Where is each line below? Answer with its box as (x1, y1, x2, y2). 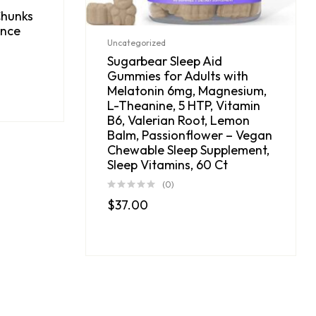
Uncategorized (107, 37, 166, 48)
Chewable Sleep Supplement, (107, 141, 269, 158)
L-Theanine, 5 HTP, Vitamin (107, 97, 260, 114)
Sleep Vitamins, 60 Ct (107, 156, 228, 173)
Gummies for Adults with (107, 67, 248, 84)
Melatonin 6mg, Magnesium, (107, 82, 267, 99)
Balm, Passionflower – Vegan (107, 126, 272, 143)
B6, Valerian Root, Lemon (107, 111, 250, 128)
